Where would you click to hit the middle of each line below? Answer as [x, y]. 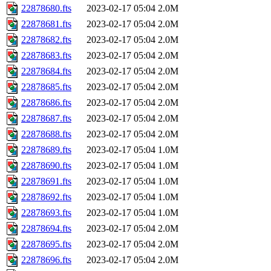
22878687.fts [46, 119]
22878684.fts [46, 71]
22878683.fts [46, 56]
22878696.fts [46, 260]
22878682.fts [46, 40]
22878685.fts [46, 87]
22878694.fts [46, 229]
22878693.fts [46, 213]
